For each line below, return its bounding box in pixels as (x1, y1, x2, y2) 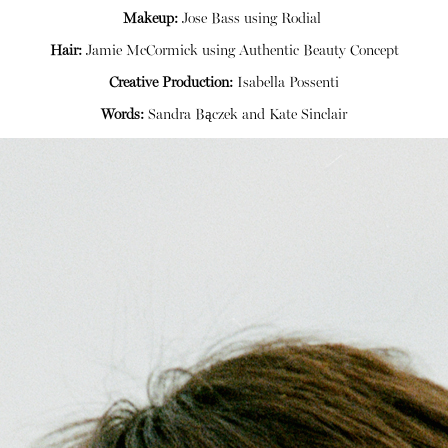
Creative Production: (109, 75, 233, 91)
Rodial (281, 12, 321, 28)
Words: (101, 107, 144, 123)
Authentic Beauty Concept (238, 44, 399, 59)
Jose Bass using (178, 12, 281, 28)
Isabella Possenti (233, 75, 339, 91)
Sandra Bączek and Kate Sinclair (144, 107, 347, 123)
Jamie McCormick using (81, 44, 239, 59)
